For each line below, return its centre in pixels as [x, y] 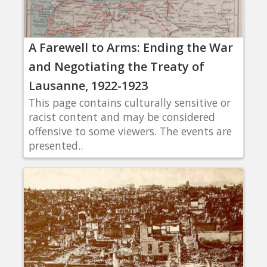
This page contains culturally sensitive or [130, 102]
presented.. [56, 145]
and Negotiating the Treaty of [117, 66]
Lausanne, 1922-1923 [88, 85]
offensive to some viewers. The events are [130, 131]
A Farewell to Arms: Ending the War [131, 47]
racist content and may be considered [122, 117]
